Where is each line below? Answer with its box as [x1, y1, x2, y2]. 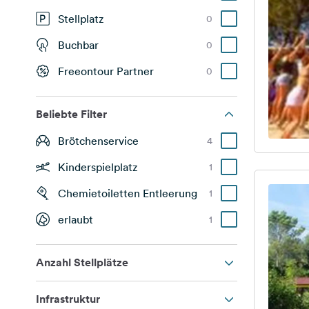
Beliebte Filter [36, 107, 107, 121]
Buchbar [58, 38, 99, 52]
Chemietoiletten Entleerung [58, 186, 197, 200]
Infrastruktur [36, 292, 100, 306]
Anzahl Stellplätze [36, 255, 128, 270]
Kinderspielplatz [58, 160, 137, 174]
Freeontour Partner [58, 64, 154, 78]
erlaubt [58, 212, 93, 226]
